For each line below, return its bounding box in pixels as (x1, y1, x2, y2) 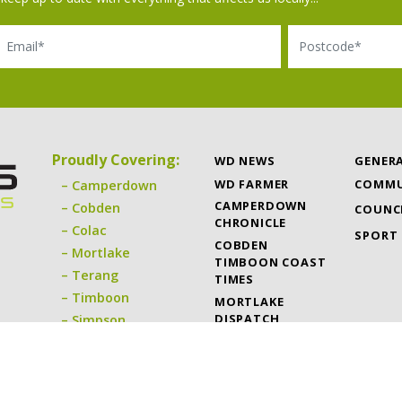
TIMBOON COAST (214, 254, 327, 271)
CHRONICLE (214, 214, 287, 232)
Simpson (72, 310, 127, 328)
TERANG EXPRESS (214, 336, 325, 353)
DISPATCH (214, 310, 280, 328)
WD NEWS (214, 152, 275, 169)
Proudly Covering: (52, 149, 179, 170)
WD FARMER (214, 175, 290, 192)
